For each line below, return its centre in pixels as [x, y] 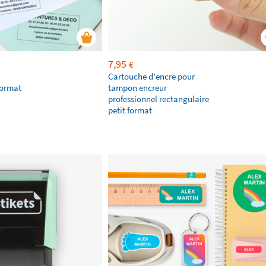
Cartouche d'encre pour [151, 77]
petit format [130, 110]
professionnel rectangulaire [159, 99]
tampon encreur [137, 88]
